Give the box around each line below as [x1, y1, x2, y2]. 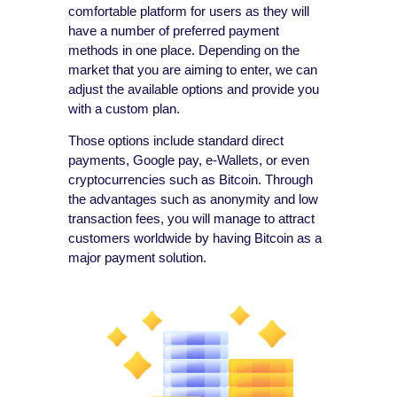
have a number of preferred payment [68, 22, 280, 38]
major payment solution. [68, 249, 207, 265]
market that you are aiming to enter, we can [68, 61, 318, 77]
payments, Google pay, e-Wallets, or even [68, 152, 310, 167]
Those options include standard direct [68, 132, 284, 148]
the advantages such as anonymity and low [68, 191, 319, 206]
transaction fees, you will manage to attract [68, 210, 315, 226]
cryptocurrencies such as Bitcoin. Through [68, 171, 314, 187]
